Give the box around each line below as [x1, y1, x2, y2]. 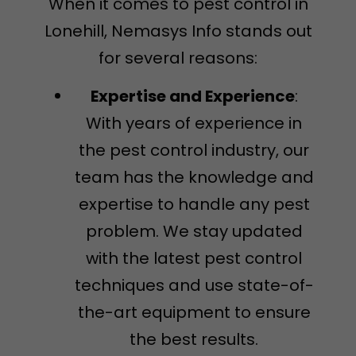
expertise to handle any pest [78, 193, 310, 216]
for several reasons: [99, 46, 257, 69]
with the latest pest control [86, 247, 302, 270]
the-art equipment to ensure [77, 301, 311, 324]
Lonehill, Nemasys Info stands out [44, 19, 312, 42]
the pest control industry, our [79, 139, 309, 162]
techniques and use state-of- [74, 274, 314, 297]
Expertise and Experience [90, 85, 295, 108]
